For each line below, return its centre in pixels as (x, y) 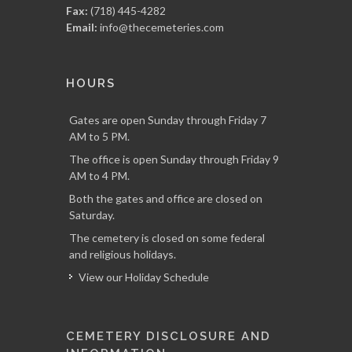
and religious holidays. (123, 254)
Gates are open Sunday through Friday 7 (168, 120)
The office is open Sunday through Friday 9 (174, 159)
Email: (82, 27)
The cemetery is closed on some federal (167, 238)
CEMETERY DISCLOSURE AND (169, 336)
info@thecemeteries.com (162, 27)
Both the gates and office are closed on (166, 198)
